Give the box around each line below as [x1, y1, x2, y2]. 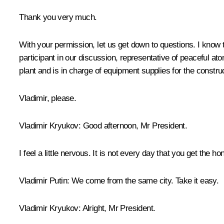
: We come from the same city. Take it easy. [67, 176, 219, 186]
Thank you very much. [19, 12, 97, 22]
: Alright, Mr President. [78, 203, 155, 213]
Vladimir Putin [19, 176, 67, 186]
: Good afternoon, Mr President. [78, 121, 187, 131]
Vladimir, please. [19, 93, 76, 103]
